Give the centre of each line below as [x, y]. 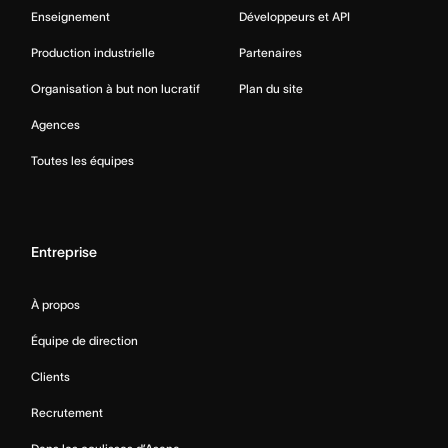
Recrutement [67, 412]
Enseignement [70, 16]
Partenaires [270, 52]
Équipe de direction [84, 340]
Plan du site [271, 88]
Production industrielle [93, 52]
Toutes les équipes [82, 160]
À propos [55, 304]
